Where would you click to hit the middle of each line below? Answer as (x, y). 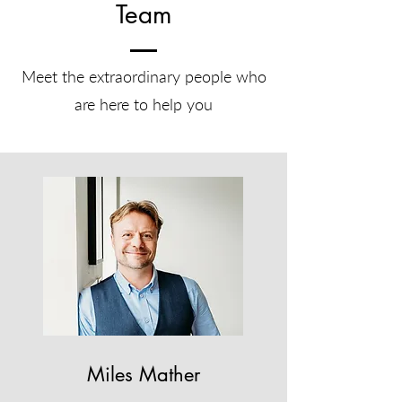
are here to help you (144, 104)
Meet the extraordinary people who (144, 76)
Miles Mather (144, 374)
